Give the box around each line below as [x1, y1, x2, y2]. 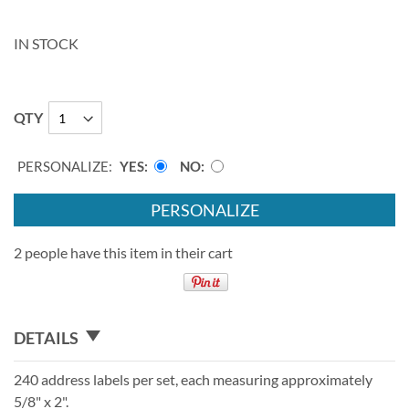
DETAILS [14, 327, 79, 348]
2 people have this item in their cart [14, 244, 233, 262]
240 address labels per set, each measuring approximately [14, 370, 372, 388]
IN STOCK [14, 35, 79, 53]
